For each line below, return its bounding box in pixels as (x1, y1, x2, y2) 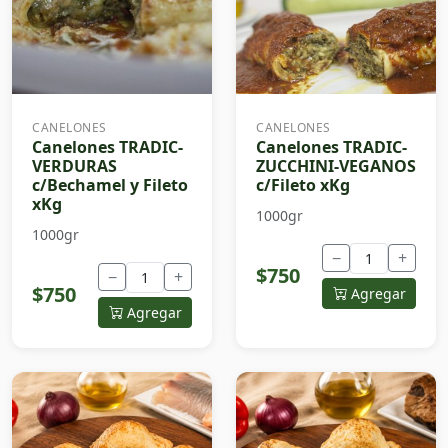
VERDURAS (32, 154, 117, 177)
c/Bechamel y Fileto (32, 173, 188, 196)
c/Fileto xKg (256, 173, 350, 196)
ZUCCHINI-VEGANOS (256, 154, 416, 177)
